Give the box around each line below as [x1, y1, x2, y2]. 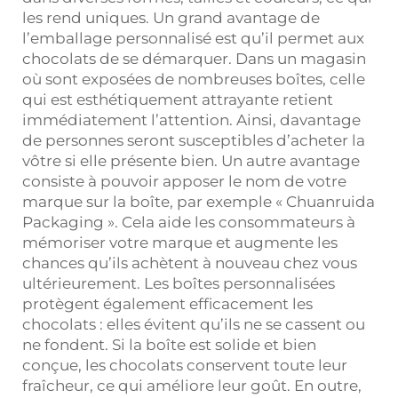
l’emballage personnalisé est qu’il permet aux [22, 28, 364, 47]
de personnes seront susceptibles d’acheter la [22, 131, 365, 149]
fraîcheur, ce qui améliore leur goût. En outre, [22, 376, 362, 394]
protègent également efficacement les [22, 294, 313, 313]
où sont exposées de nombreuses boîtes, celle [22, 69, 365, 88]
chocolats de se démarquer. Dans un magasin [22, 49, 366, 68]
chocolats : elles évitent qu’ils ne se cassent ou [22, 314, 365, 333]
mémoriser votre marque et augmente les [22, 233, 338, 251]
